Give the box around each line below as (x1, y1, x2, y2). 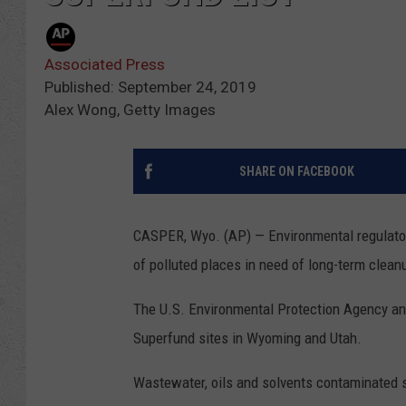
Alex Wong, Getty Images (44, 101, 216, 120)
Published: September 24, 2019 (44, 78, 256, 97)
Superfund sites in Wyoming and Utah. (133, 329, 362, 348)
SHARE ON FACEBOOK (238, 164, 354, 179)
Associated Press (44, 55, 165, 74)
